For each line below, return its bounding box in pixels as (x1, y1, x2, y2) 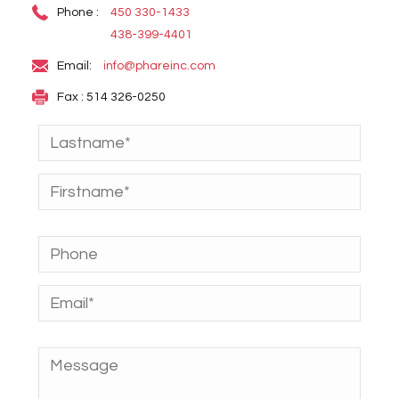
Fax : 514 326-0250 (56, 91, 166, 104)
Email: (56, 60, 94, 73)
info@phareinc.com (102, 60, 216, 73)
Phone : (56, 6, 102, 20)
